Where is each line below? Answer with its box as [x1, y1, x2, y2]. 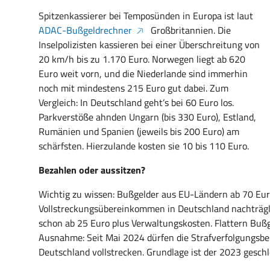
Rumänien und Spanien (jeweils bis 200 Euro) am [39, 124, 239, 139]
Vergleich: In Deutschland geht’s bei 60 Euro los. [39, 95, 234, 110]
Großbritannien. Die [148, 23, 231, 37]
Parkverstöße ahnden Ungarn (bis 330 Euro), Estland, [39, 110, 256, 124]
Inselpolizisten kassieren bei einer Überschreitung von [39, 37, 260, 52]
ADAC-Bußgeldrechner [39, 23, 132, 37]
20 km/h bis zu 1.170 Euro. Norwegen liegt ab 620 [39, 52, 245, 66]
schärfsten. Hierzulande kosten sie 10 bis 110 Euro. [39, 139, 249, 153]
